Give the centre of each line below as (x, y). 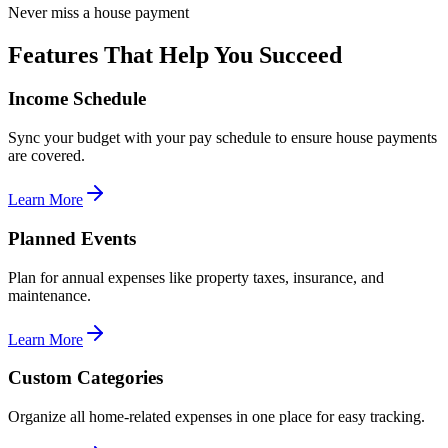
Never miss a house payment (98, 12)
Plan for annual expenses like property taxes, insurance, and (196, 277)
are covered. (46, 156)
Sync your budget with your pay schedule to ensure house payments (222, 138)
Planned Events (72, 238)
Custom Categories (85, 378)
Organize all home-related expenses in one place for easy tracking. (216, 417)
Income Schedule (77, 99)
